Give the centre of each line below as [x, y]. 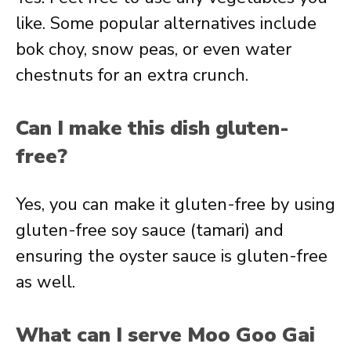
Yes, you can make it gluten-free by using [175, 204]
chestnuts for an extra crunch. [132, 75]
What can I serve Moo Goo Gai [165, 335]
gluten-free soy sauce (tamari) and [150, 230]
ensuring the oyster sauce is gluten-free [172, 256]
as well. [45, 282]
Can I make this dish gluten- [152, 128]
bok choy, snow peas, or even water [154, 49]
